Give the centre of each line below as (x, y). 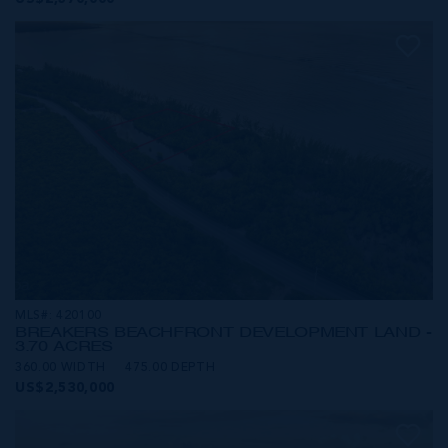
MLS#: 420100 (58, 315)
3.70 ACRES (64, 345)
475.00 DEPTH (170, 367)
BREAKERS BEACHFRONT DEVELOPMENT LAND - (223, 331)
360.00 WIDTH (60, 367)
